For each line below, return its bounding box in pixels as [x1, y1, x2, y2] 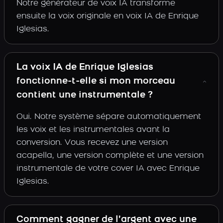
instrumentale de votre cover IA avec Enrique [16, 165, 200, 173]
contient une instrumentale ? [16, 91, 153, 100]
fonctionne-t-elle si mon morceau [16, 77, 175, 86]
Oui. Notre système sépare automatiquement [16, 113, 201, 121]
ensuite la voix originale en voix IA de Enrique [16, 12, 199, 20]
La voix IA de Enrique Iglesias [16, 63, 153, 72]
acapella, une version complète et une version [16, 152, 204, 160]
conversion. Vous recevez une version [16, 139, 168, 147]
